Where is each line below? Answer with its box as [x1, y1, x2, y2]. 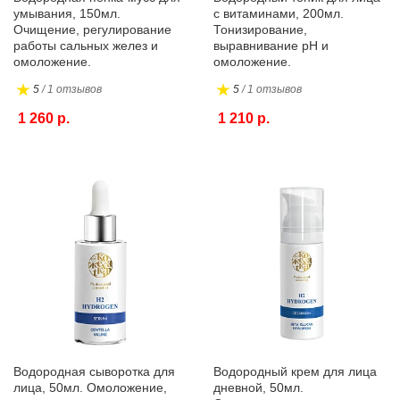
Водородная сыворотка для [13, 364, 175, 379]
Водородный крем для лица [213, 364, 377, 379]
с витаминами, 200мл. [213, 6, 344, 21]
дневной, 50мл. [213, 380, 304, 395]
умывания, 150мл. [13, 6, 121, 21]
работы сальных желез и [13, 38, 158, 53]
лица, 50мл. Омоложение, [13, 380, 167, 395]
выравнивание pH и [213, 38, 329, 53]
